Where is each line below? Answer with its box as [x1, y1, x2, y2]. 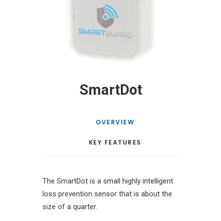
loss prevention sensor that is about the [42, 189, 172, 198]
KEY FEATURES [88, 138, 142, 147]
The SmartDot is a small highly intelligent [42, 177, 173, 185]
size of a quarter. [42, 202, 97, 211]
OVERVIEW [96, 118, 134, 126]
